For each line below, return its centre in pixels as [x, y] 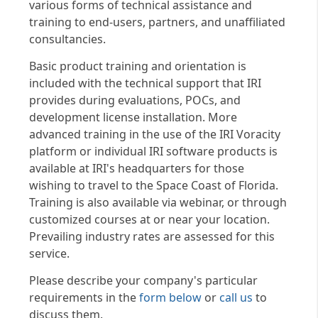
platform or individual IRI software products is [154, 151]
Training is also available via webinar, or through [158, 202]
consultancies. [68, 39]
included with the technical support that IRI [146, 83]
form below [171, 297]
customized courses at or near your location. [150, 219]
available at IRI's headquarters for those [137, 168]
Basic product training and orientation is [138, 66]
